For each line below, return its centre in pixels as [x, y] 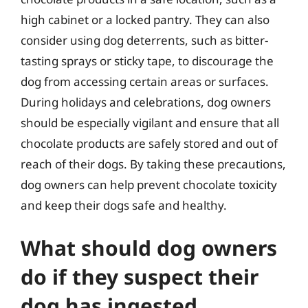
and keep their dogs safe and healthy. [124, 205]
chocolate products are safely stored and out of [149, 143]
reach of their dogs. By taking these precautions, [153, 164]
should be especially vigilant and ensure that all [150, 123]
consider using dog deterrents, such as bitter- [144, 40]
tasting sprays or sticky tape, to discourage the [147, 61]
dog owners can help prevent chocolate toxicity [149, 185]
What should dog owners [149, 247]
